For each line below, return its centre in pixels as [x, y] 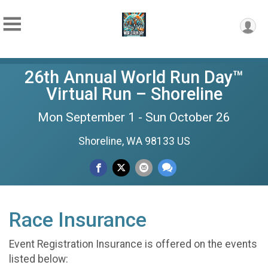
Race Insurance [78, 220]
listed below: [39, 259]
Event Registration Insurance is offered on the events [133, 244]
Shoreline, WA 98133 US [134, 141]
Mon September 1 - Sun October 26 [134, 117]
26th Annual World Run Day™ [134, 77]
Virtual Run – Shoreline [134, 94]
